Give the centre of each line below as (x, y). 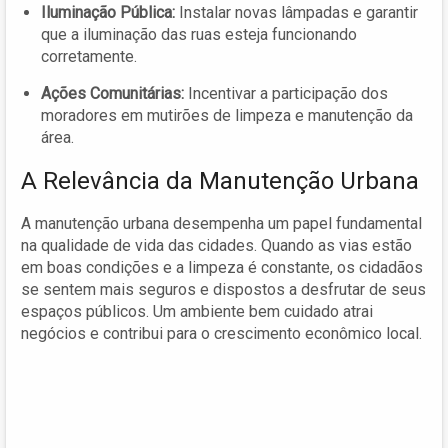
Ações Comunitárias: (112, 93)
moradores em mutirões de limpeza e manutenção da (227, 115)
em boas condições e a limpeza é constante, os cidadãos (222, 267)
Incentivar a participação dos (286, 93)
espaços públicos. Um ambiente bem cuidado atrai (197, 311)
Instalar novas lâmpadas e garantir (296, 12)
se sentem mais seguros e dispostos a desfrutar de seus (223, 289)
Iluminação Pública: (108, 12)
